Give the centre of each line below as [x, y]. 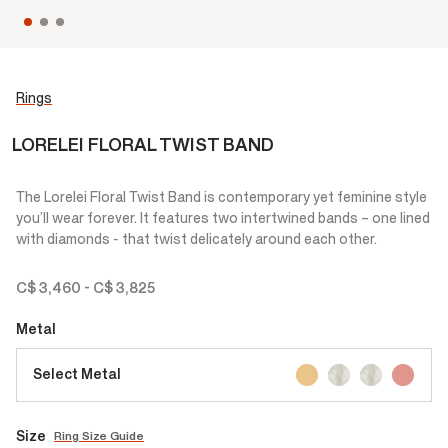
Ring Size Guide [99, 436]
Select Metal [77, 375]
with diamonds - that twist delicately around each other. [196, 239]
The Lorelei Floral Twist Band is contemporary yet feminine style [221, 197]
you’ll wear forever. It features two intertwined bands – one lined [223, 218]
